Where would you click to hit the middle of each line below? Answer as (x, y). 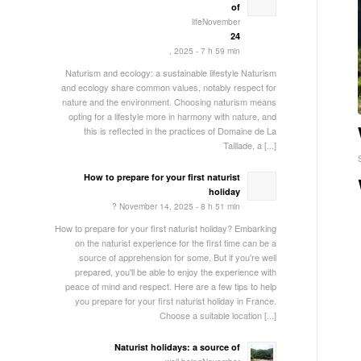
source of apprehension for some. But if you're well (177, 257)
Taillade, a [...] (249, 145)
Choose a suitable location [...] (218, 315)
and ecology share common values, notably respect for (168, 87)
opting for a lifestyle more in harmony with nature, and (172, 116)
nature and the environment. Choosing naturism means (169, 102)
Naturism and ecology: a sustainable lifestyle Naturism (170, 73)
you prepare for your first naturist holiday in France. (175, 301)
